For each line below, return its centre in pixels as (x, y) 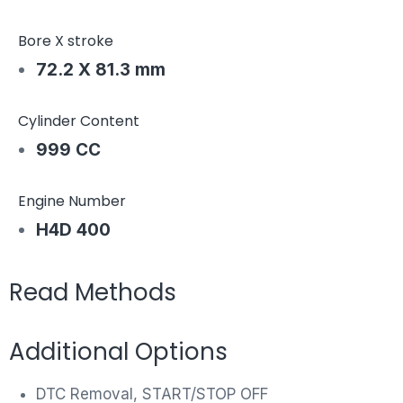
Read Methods (93, 292)
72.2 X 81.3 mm (101, 70)
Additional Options (118, 352)
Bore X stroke (66, 41)
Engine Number (72, 201)
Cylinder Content (79, 121)
